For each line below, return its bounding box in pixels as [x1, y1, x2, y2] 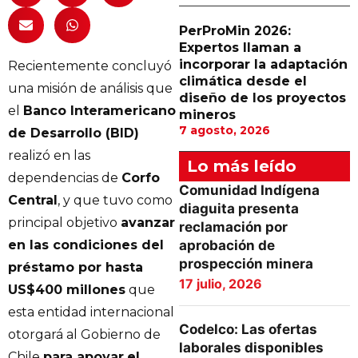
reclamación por [179, 219, 288, 235]
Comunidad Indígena [179, 182, 320, 198]
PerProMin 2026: [179, 23, 291, 38]
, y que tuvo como [58, 193, 173, 208]
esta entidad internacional [8, 304, 174, 320]
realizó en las [8, 148, 90, 163]
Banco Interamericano [23, 103, 176, 118]
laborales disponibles [179, 340, 324, 356]
